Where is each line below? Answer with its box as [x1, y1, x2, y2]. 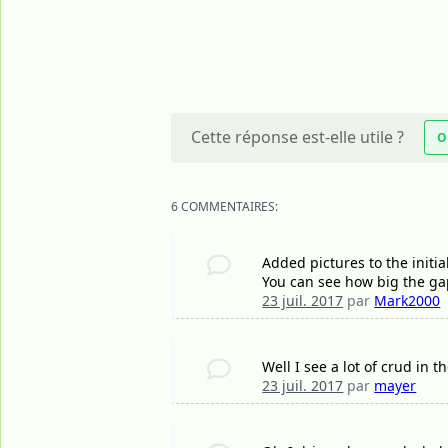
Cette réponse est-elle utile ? [191, 126, 404, 149]
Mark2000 [374, 291, 441, 311]
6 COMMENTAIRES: [171, 198, 278, 216]
